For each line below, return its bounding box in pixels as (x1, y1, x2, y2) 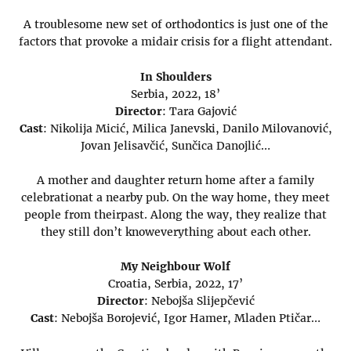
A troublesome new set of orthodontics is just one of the (23, 17, 328, 32)
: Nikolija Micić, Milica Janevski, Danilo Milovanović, (42, 121, 332, 136)
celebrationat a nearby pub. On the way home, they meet (21, 190, 330, 205)
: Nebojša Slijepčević (143, 294, 255, 309)
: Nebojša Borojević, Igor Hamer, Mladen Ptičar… (54, 311, 320, 326)
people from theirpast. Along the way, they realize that (24, 208, 327, 223)
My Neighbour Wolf (121, 259, 230, 274)
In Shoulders (139, 69, 212, 84)
